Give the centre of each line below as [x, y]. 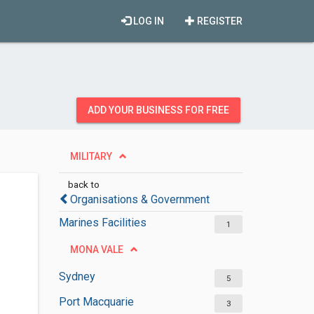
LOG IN [148, 21]
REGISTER [219, 21]
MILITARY [91, 156]
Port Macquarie [96, 302]
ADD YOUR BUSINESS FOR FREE [158, 110]
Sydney [77, 277]
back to [83, 184]
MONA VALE [96, 250]
